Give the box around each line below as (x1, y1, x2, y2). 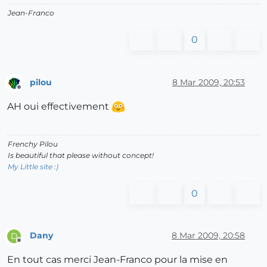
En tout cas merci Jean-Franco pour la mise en (7, 253, 228, 265)
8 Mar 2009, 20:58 (172, 230, 245, 241)
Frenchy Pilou (8, 139, 58, 148)
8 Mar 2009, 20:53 (172, 76, 245, 88)
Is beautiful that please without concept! (8, 150, 154, 160)
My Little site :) (8, 162, 58, 171)
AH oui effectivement (7, 100, 111, 112)
